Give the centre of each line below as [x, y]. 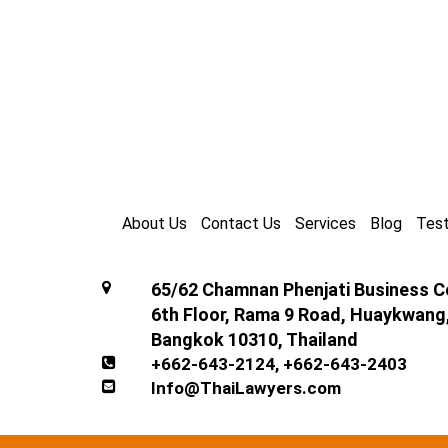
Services [325, 223]
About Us [154, 223]
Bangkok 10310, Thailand [254, 339]
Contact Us [241, 223]
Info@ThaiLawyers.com [245, 388]
